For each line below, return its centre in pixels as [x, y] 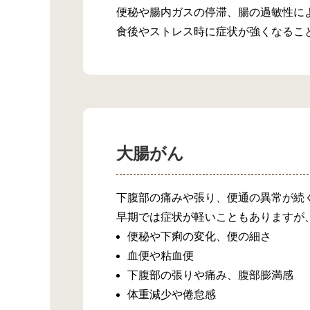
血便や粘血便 [161, 256]
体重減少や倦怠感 [172, 295]
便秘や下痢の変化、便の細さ [199, 237]
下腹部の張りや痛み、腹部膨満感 [210, 275]
